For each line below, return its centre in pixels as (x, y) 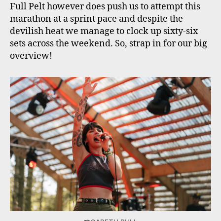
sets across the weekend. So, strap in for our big (109, 44)
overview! (31, 56)
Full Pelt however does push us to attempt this (105, 7)
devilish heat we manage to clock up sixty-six (104, 32)
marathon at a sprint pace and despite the (96, 19)
